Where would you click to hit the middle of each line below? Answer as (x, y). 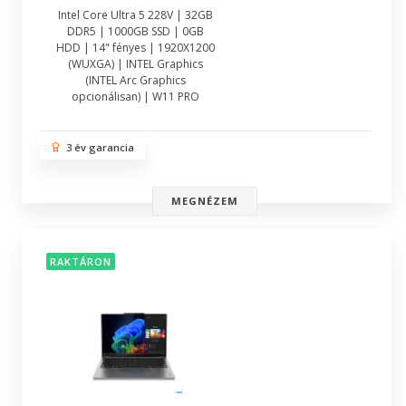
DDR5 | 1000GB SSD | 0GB (135, 31)
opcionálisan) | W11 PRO (135, 97)
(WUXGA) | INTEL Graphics (135, 64)
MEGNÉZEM (205, 201)
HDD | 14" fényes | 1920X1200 (135, 48)
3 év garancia (97, 147)
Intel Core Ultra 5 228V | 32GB (135, 15)
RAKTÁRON (81, 262)
